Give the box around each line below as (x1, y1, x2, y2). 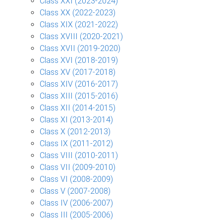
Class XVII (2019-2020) (40, 43, 120, 53)
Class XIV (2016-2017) (40, 79, 118, 89)
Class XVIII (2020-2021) (40, 31, 123, 41)
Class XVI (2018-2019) (40, 55, 118, 65)
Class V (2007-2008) (40, 186, 111, 196)
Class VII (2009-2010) (40, 162, 115, 172)
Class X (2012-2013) (40, 126, 111, 136)
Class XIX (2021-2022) (40, 19, 118, 29)
